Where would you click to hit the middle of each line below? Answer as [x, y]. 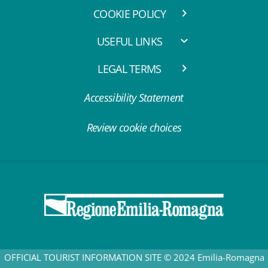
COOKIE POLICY [130, 14]
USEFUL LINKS [130, 42]
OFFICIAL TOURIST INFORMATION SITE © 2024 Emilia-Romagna [134, 258]
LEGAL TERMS [130, 69]
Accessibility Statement [134, 98]
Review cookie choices [134, 128]
